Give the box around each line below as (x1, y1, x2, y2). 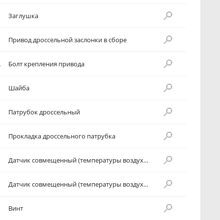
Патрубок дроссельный (8, 108, 80, 116)
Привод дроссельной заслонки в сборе (8, 35, 127, 44)
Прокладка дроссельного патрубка (8, 132, 115, 140)
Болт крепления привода (8, 59, 84, 68)
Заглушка (8, 11, 38, 20)
